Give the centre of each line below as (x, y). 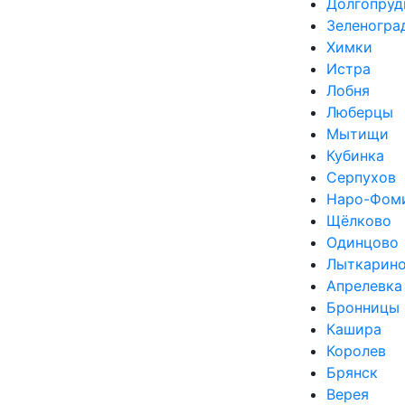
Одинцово (363, 242)
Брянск (352, 372)
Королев (356, 351)
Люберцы (360, 112)
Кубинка (355, 155)
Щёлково (359, 221)
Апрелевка (364, 286)
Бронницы (363, 307)
